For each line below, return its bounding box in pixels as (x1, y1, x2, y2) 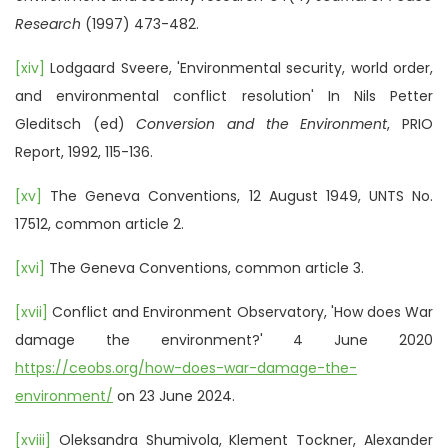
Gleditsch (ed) (15, 113, 137, 134)
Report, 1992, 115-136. (15, 141, 153, 162)
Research (15, 13, 81, 34)
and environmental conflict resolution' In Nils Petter (15, 85, 433, 106)
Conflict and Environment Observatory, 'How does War (48, 301, 433, 322)
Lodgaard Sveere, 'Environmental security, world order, (45, 57, 433, 78)
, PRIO (387, 113, 434, 134)
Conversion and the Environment (136, 113, 388, 134)
